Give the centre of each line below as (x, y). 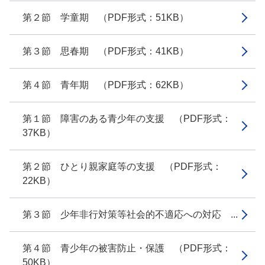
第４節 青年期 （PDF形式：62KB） (106, 85)
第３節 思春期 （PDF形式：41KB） (106, 51)
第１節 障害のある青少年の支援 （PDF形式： (127, 119)
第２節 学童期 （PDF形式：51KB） (106, 17)
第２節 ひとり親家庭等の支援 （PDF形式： (122, 167)
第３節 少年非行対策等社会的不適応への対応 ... (130, 214)
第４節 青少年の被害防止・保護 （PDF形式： (127, 248)
